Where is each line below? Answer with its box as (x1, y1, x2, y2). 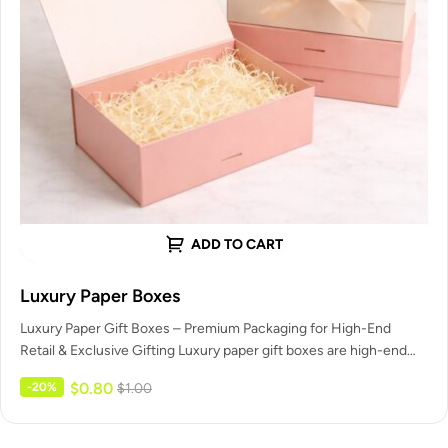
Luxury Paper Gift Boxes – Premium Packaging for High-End (20, 319, 391, 337)
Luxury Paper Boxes (20, 284, 180, 307)
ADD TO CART (191, 236, 283, 254)
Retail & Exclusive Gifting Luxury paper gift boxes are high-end (20, 341, 407, 359)
